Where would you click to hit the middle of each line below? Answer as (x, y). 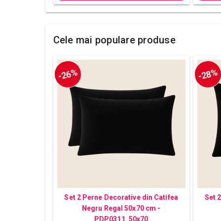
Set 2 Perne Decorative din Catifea (121, 198)
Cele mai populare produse (114, 40)
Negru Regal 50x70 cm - (121, 208)
